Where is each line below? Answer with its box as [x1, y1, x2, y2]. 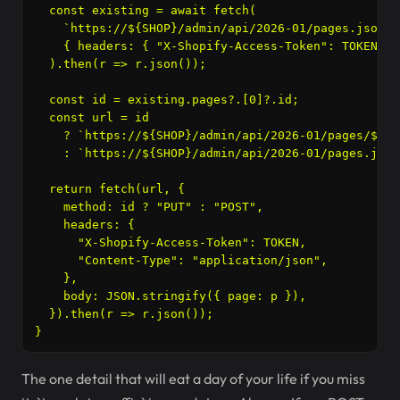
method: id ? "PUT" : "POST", [35, 200, 263, 213]
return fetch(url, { [35, 182, 185, 196]
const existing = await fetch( [35, 4, 256, 17]
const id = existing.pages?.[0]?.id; [35, 93, 299, 106]
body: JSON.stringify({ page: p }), [35, 289, 306, 303]
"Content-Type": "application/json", [35, 254, 328, 267]
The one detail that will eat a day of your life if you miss [21, 370, 365, 387]
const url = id [35, 111, 149, 124]
